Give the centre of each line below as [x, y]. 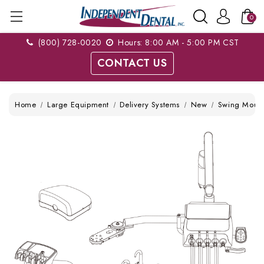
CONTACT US [132, 63]
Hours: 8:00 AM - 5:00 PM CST [177, 42]
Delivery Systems [150, 105]
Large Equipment [78, 105]
